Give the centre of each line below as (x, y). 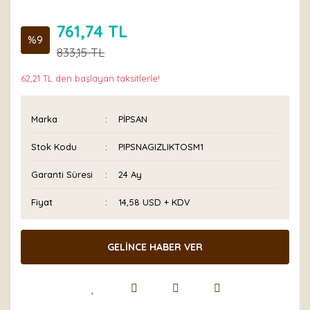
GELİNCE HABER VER (155, 247)
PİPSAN (133, 119)
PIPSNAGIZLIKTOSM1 (161, 147)
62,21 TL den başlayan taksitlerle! (90, 78)
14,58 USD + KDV (155, 202)
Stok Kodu (54, 147)
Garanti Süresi (62, 174)
